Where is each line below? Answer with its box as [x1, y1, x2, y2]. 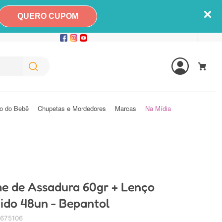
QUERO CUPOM [17, 12, 78, 20]
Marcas [115, 104, 136, 113]
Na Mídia [145, 104, 171, 113]
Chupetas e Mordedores [38, 104, 106, 113]
